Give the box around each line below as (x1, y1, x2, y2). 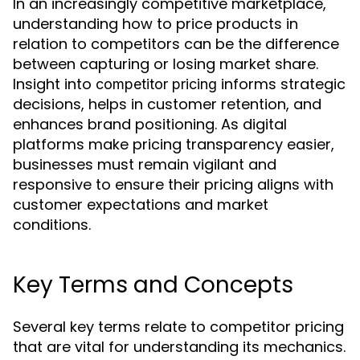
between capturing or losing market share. (13, 54, 318, 74)
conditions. (13, 215, 91, 235)
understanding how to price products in (13, 14, 298, 34)
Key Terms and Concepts (13, 269, 293, 301)
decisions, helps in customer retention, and (13, 94, 321, 114)
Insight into (13, 74, 96, 94)
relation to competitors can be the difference (13, 34, 339, 54)
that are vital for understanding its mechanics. (13, 337, 346, 357)
